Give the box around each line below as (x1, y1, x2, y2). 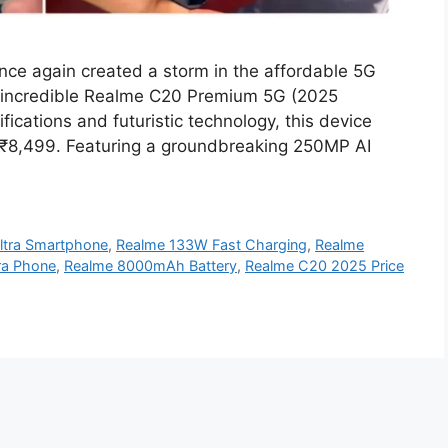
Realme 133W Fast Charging (116, 236, 308, 254)
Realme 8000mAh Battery (64, 257, 237, 275)
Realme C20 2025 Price (245, 257, 404, 275)
